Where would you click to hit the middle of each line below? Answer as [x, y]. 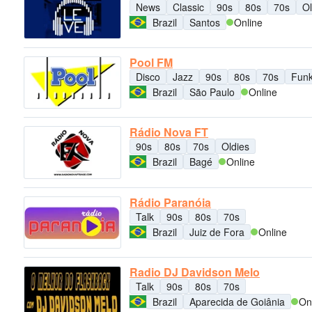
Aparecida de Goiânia [237, 301]
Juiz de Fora [217, 232]
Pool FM [151, 62]
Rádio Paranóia [170, 202]
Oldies [235, 147]
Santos [205, 22]
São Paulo [212, 92]
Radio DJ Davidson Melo [195, 272]
